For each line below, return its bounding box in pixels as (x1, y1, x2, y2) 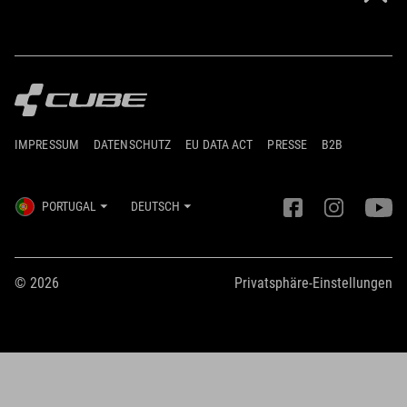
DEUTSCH (130, 199, 180, 214)
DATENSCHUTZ (94, 137, 172, 153)
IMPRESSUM (15, 137, 79, 153)
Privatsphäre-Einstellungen (234, 274, 392, 293)
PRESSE (267, 137, 308, 153)
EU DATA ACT (185, 137, 253, 153)
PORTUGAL (42, 199, 96, 214)
